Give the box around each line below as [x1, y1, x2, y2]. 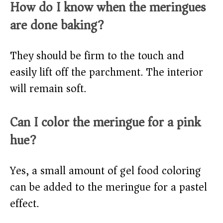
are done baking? [10, 14, 104, 37]
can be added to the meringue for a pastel [10, 178, 207, 197]
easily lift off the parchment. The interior [10, 63, 203, 82]
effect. [10, 194, 39, 214]
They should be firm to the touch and [10, 46, 184, 66]
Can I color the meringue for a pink [10, 111, 201, 134]
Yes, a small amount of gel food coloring [10, 161, 201, 181]
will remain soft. [10, 79, 86, 99]
